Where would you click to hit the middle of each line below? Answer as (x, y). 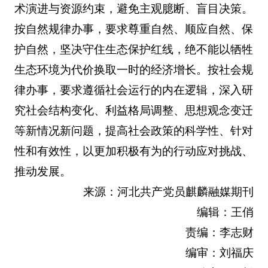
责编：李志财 (220, 233)
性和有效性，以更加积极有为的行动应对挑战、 (133, 151)
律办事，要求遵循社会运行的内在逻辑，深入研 (133, 90)
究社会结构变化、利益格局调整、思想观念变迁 (133, 111)
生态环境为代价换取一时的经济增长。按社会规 (133, 70)
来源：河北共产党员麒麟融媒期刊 (169, 192)
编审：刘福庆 (220, 253)
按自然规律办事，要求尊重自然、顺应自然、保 (133, 29)
